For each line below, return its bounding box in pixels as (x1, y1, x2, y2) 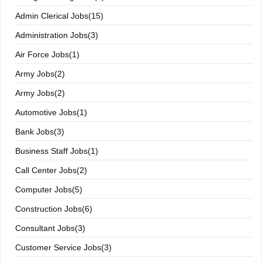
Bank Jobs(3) (15, 127, 64, 136)
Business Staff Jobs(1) (15, 146, 98, 156)
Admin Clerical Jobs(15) (15, 11, 104, 20)
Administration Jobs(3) (15, 30, 98, 40)
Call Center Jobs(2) (15, 166, 87, 175)
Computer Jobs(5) (15, 185, 82, 194)
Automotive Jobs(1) (15, 108, 87, 117)
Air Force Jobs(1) (15, 50, 80, 59)
